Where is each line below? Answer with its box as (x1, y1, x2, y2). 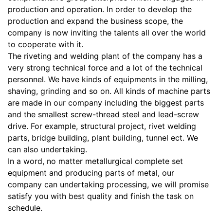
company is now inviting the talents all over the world (8, 28, 206, 38)
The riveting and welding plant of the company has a (8, 51, 202, 61)
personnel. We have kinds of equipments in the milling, (8, 74, 208, 85)
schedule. (8, 203, 42, 213)
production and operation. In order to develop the (8, 4, 192, 15)
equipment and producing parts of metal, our (8, 168, 174, 178)
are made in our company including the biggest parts (8, 98, 204, 108)
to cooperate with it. (8, 39, 83, 50)
